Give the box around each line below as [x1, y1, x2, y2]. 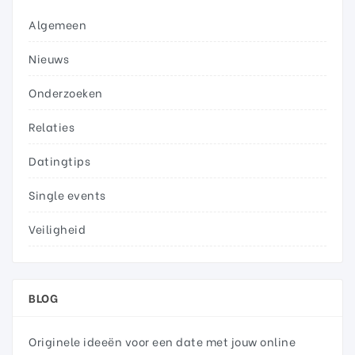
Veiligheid [29, 219, 86, 237]
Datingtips [29, 151, 90, 169]
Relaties [29, 117, 74, 135]
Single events [29, 185, 106, 203]
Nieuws [29, 49, 69, 67]
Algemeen [29, 15, 86, 32]
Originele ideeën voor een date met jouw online [29, 332, 296, 349]
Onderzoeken [29, 83, 103, 101]
